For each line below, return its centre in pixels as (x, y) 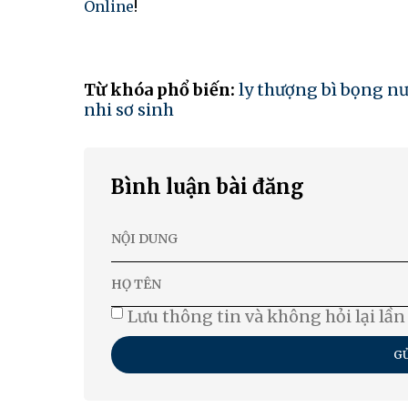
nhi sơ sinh (129, 110)
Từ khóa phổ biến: (161, 90)
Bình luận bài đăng (208, 187)
